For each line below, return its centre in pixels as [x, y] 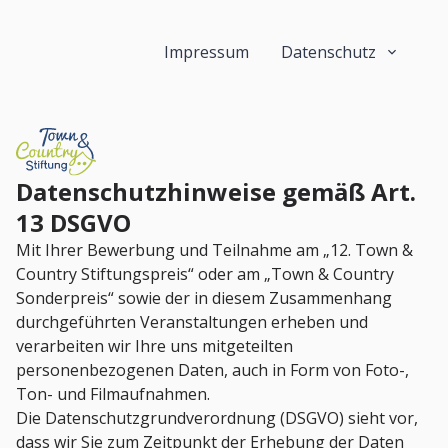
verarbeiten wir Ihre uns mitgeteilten [154, 346]
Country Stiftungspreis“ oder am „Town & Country [205, 274]
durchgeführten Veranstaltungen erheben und [192, 322]
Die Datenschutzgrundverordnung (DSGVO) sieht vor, [217, 418]
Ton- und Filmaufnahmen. [113, 394]
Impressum [206, 51]
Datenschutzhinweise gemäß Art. [216, 192]
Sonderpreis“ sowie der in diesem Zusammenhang [204, 298]
